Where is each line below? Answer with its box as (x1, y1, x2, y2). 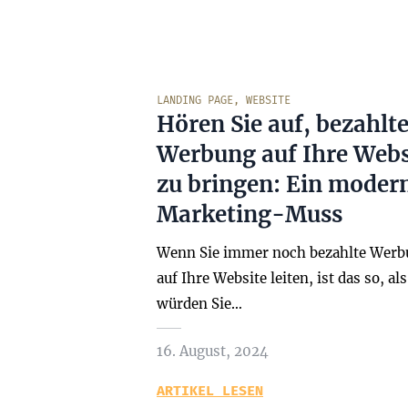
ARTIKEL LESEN (157, 382, 263, 399)
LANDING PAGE (157, 94, 233, 107)
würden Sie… (157, 295, 242, 312)
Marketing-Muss (157, 200, 342, 229)
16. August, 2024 (157, 342, 269, 360)
